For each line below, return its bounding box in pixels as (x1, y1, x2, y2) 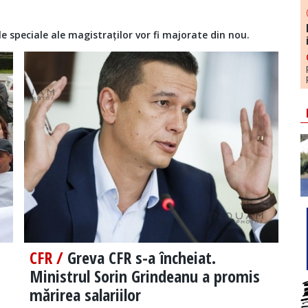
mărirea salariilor (29, 283, 141, 307)
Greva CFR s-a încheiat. (67, 246, 216, 269)
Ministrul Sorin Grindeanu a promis (29, 265, 260, 288)
